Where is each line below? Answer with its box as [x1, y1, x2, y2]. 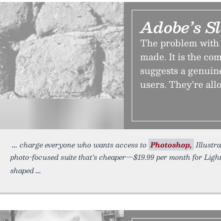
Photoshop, [150, 139, 192, 150]
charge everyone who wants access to [20, 139, 148, 150]
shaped [10, 164, 34, 176]
